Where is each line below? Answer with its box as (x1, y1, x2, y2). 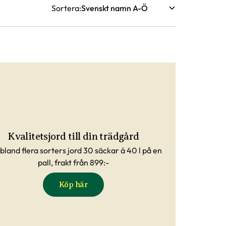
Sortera (51, 3, 79, 13)
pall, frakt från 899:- (38, 157, 109, 167)
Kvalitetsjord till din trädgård (8, 130, 139, 142)
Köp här (59, 180, 88, 189)
